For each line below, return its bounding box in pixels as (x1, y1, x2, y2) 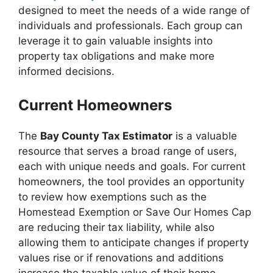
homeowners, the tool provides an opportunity (18, 175, 244, 188)
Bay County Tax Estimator (40, 130, 172, 142)
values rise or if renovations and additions (18, 252, 224, 264)
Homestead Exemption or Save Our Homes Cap (18, 206, 251, 218)
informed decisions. (18, 65, 115, 77)
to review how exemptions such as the (18, 191, 207, 203)
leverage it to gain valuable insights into (18, 34, 213, 47)
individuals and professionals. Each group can (18, 19, 243, 32)
